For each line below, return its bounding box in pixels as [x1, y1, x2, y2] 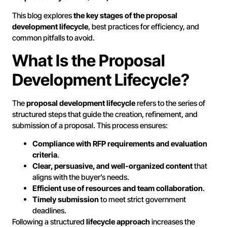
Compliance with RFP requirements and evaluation [32, 139, 207, 149]
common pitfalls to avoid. [12, 33, 95, 43]
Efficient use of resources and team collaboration [32, 183, 203, 194]
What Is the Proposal [12, 50, 165, 70]
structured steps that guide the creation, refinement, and [12, 109, 198, 119]
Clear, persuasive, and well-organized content [32, 161, 193, 171]
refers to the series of [135, 98, 205, 108]
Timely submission [32, 195, 99, 205]
